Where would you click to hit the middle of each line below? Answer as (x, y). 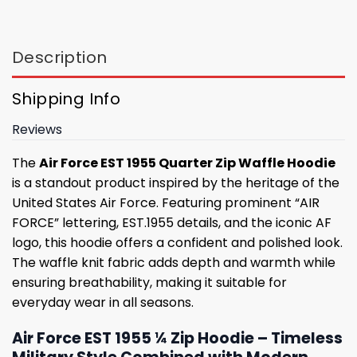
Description (60, 57)
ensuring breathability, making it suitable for (149, 282)
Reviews (37, 129)
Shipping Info (67, 98)
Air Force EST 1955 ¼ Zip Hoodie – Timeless (177, 338)
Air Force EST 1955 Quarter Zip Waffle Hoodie (187, 163)
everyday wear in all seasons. (103, 302)
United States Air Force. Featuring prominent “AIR (166, 202)
